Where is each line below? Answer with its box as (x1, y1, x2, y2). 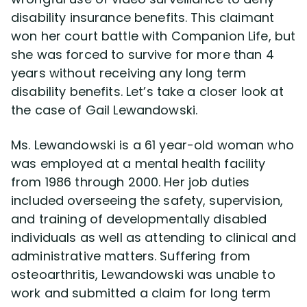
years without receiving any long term (11, 64, 247, 82)
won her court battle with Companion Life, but (11, 27, 296, 45)
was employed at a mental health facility (11, 155, 266, 172)
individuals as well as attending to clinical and (11, 229, 296, 246)
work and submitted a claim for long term (11, 284, 271, 302)
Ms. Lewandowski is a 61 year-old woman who (11, 136, 294, 153)
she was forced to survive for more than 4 (11, 46, 274, 63)
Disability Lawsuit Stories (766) (27, 29, 194, 45)
